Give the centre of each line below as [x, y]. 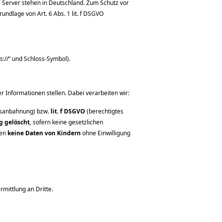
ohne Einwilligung [106, 133]
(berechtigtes [104, 111]
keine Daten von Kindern [44, 133]
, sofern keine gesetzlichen [66, 122]
